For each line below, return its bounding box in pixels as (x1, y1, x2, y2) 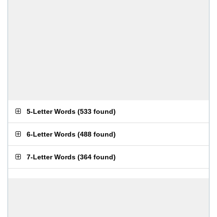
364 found (80, 153, 113, 161)
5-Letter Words (27, 108, 76, 115)
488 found (80, 130, 113, 138)
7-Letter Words (27, 153, 76, 161)
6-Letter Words (27, 130, 76, 138)
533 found (80, 108, 113, 115)
